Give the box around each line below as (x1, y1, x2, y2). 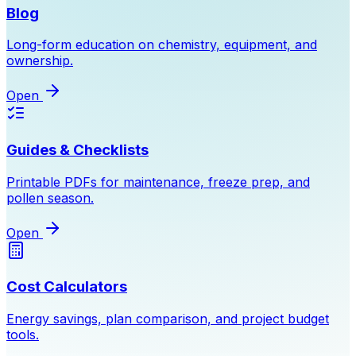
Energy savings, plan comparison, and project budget (6, 311, 329, 327)
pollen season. (6, 189, 94, 206)
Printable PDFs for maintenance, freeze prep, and (6, 173, 310, 190)
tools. (6, 327, 39, 343)
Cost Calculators (6, 277, 127, 296)
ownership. (6, 52, 73, 69)
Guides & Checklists (6, 140, 149, 159)
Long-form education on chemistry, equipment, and (6, 37, 317, 53)
